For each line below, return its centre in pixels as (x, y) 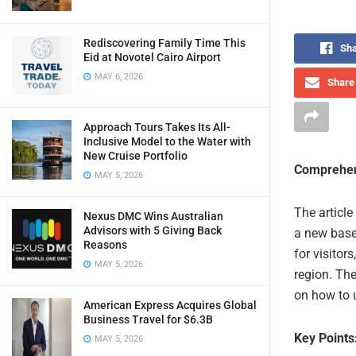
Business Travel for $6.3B (148, 319)
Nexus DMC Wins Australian (153, 216)
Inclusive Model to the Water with (167, 141)
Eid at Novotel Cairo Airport (152, 57)
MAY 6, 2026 (118, 77)
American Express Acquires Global (170, 305)
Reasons (105, 245)
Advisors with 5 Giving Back (153, 230)
